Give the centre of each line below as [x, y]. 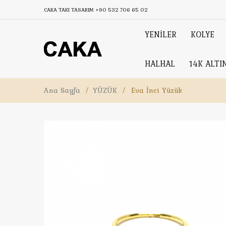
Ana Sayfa [62, 90]
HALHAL [160, 64]
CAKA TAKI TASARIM [70, 10]
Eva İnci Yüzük [157, 90]
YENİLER [161, 34]
